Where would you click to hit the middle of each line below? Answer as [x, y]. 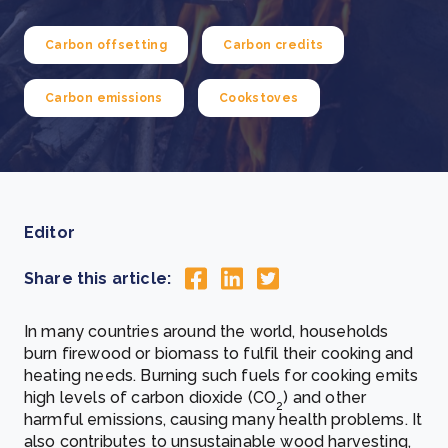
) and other [325, 398]
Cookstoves [258, 98]
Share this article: [98, 278]
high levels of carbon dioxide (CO [150, 398]
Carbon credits [273, 45]
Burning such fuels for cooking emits [279, 376]
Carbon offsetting [106, 45]
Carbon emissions [104, 98]
